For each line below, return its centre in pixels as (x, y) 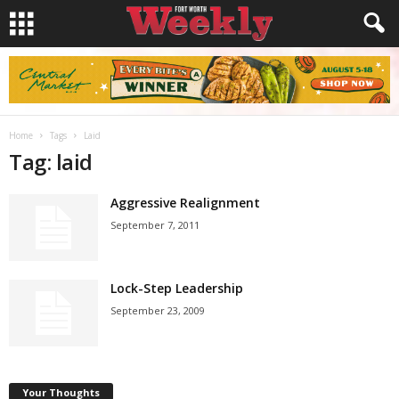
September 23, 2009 (158, 310)
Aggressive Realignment (185, 203)
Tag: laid (51, 162)
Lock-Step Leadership (177, 288)
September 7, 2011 (155, 225)
